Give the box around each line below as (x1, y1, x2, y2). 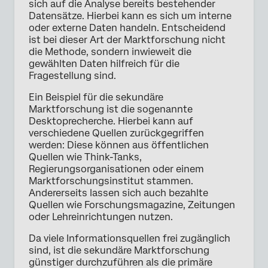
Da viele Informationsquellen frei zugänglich (29, 233, 230, 245)
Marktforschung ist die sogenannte (29, 103, 193, 115)
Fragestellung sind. (29, 70, 116, 82)
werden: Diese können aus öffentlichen (29, 139, 209, 151)
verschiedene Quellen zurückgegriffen (29, 127, 204, 139)
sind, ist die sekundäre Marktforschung (29, 245, 209, 257)
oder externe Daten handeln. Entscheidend (29, 22, 226, 34)
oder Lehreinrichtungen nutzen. (29, 211, 173, 223)
